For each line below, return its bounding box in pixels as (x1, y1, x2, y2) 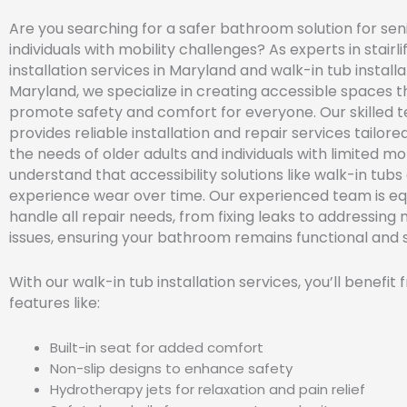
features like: (9, 293, 100, 314)
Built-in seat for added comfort (50, 337, 263, 357)
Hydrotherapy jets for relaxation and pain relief (50, 379, 365, 399)
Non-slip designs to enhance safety (50, 358, 293, 378)
